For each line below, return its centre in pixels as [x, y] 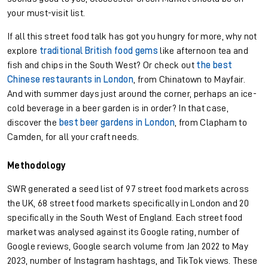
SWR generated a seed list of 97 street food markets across [128, 189]
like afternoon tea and [203, 51]
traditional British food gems [98, 51]
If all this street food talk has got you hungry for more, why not [132, 37]
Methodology [37, 166]
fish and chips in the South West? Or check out [102, 66]
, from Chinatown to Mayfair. [189, 80]
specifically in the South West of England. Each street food [125, 218]
